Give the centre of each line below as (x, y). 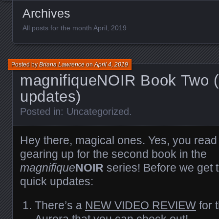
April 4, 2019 (111, 64)
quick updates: (57, 181)
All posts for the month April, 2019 (75, 28)
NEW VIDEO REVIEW (141, 205)
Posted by (25, 64)
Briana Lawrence (62, 64)
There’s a (60, 205)
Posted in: (43, 111)
